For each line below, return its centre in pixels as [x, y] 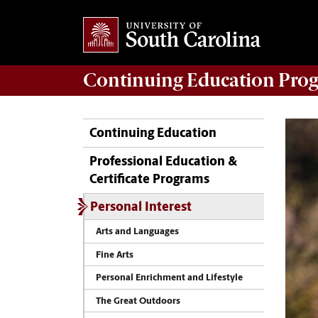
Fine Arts [115, 255]
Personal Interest [141, 208]
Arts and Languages [137, 232]
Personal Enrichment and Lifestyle [169, 278]
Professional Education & [163, 163]
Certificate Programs [149, 180]
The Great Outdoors [138, 301]
